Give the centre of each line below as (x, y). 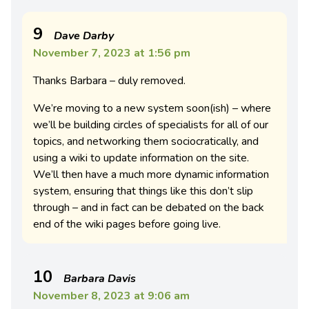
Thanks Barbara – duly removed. (109, 81)
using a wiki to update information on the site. (141, 158)
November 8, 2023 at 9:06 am (111, 296)
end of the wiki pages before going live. (127, 225)
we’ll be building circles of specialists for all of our (151, 125)
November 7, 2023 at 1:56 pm (112, 53)
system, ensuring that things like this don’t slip (143, 191)
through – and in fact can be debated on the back (149, 208)
